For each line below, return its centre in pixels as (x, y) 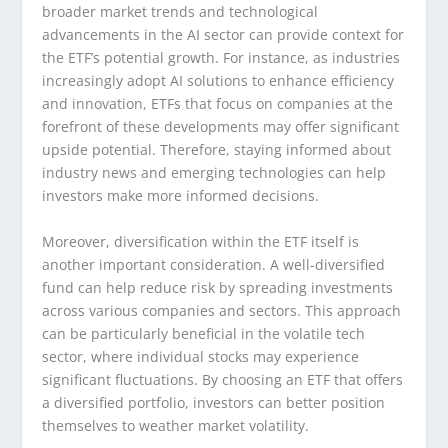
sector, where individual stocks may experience (201, 356)
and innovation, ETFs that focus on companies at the (218, 104)
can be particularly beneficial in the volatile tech (204, 333)
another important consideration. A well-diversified (214, 264)
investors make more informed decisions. (181, 196)
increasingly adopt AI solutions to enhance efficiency (218, 81)
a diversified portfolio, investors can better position (214, 402)
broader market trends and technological (180, 12)
